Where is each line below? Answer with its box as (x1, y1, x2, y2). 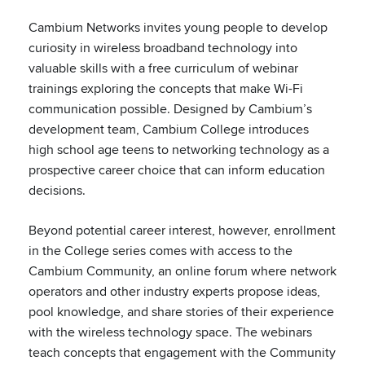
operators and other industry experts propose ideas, (29, 282, 320, 301)
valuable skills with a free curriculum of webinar (29, 59, 298, 77)
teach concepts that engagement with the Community (29, 343, 336, 362)
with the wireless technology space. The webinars (29, 323, 312, 341)
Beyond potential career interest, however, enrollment (29, 221, 336, 240)
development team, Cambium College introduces (29, 120, 309, 139)
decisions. (29, 181, 86, 200)
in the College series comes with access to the (29, 241, 292, 260)
